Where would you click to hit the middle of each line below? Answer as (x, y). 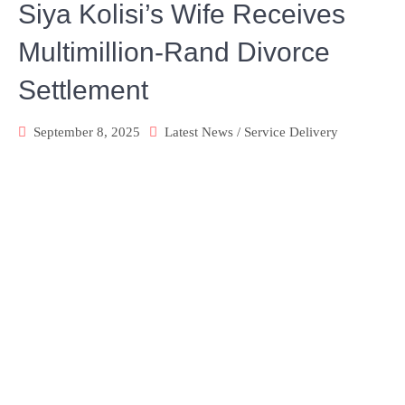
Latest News (199, 132)
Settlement (83, 90)
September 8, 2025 (87, 132)
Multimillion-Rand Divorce (174, 52)
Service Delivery (291, 132)
